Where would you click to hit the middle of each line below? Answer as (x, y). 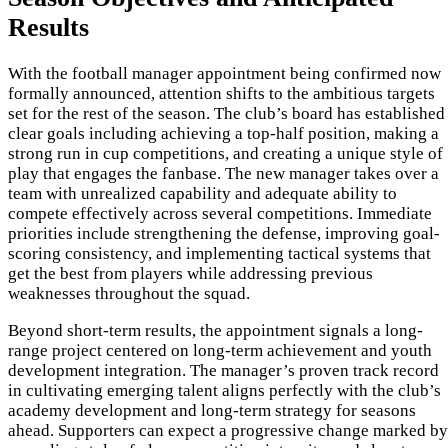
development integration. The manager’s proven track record (223, 370)
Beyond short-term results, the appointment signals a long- (215, 330)
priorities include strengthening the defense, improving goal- (224, 233)
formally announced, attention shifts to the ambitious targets (221, 93)
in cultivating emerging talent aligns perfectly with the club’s (224, 390)
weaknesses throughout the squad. (129, 293)
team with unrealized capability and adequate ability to (202, 193)
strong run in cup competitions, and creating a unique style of (225, 153)
